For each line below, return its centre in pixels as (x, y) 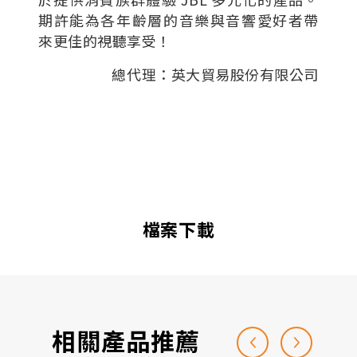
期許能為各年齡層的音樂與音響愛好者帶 (178, 20)
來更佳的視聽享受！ (105, 40)
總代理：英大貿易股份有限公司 (215, 74)
